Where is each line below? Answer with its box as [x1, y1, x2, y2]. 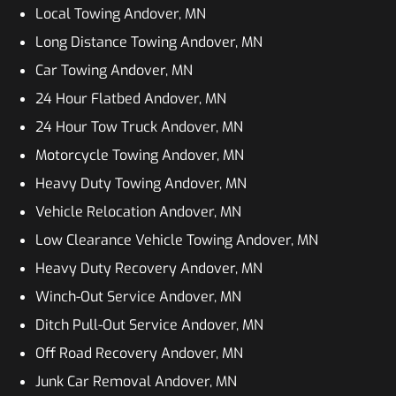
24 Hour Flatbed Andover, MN [35, 89, 226, 108]
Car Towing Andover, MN [35, 61, 193, 80]
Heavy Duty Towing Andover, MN [35, 174, 247, 193]
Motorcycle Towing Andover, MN [35, 146, 244, 164]
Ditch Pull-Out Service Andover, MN [35, 316, 263, 334]
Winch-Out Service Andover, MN [35, 287, 241, 306]
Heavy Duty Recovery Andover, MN [35, 259, 263, 278]
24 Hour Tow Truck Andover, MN [35, 118, 243, 136]
